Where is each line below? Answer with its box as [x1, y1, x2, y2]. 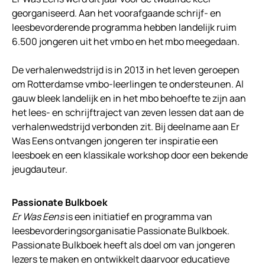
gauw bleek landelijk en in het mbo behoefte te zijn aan [12, 92, 246, 105]
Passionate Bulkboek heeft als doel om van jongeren [12, 238, 235, 252]
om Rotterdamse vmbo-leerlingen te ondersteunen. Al [12, 77, 244, 91]
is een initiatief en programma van [64, 210, 212, 224]
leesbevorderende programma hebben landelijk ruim [12, 21, 237, 34]
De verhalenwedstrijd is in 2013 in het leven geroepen [12, 63, 240, 77]
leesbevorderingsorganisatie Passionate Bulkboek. [12, 224, 230, 238]
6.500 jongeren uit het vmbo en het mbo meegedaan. [12, 35, 243, 49]
